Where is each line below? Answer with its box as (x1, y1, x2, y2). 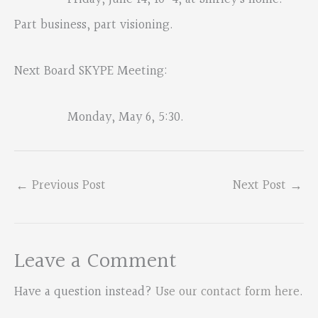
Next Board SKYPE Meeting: (14, 60, 168, 82)
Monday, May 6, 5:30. (14, 107, 184, 128)
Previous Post (28, 175, 106, 196)
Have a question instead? (14, 281, 155, 302)
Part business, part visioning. (14, 14, 173, 35)
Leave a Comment (14, 244, 177, 279)
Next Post (233, 175, 290, 196)
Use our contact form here (155, 281, 300, 302)
